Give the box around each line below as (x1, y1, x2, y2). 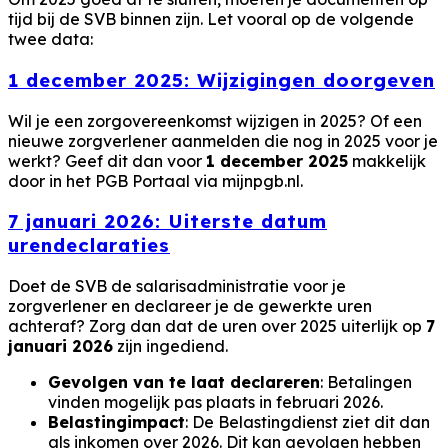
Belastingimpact (48, 412, 185, 433)
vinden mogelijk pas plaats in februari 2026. (48, 392, 383, 413)
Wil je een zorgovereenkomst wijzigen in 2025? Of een (8, 110, 422, 131)
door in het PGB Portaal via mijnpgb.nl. (8, 170, 303, 191)
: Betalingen (320, 372, 412, 393)
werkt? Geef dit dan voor (8, 150, 206, 171)
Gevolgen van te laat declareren (48, 372, 320, 393)
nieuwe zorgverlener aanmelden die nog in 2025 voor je (8, 130, 438, 151)
